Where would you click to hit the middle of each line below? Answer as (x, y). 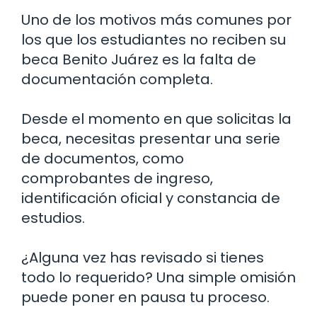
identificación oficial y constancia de (151, 198)
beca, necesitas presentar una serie (151, 138)
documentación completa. (117, 79)
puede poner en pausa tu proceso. (145, 297)
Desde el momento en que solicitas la (156, 119)
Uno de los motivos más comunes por (156, 19)
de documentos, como (103, 158)
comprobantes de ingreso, (117, 178)
